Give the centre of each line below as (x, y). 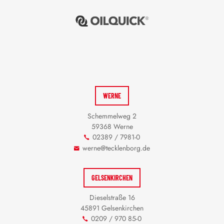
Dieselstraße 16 (112, 198)
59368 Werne (112, 126)
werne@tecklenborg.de (116, 148)
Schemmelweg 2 (112, 116)
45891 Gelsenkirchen (112, 208)
